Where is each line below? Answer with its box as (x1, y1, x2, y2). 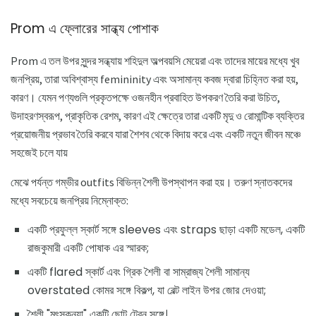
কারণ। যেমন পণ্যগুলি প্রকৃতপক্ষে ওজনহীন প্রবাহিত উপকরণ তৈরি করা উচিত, (11, 90, 280, 105)
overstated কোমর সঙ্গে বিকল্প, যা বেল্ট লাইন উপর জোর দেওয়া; (28, 282, 266, 299)
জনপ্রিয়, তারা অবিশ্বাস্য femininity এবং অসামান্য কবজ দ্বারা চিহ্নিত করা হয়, (11, 72, 298, 87)
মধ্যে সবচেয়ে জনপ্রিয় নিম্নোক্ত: (11, 193, 128, 208)
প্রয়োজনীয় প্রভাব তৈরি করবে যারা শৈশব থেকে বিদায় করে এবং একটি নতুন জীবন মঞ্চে (11, 127, 300, 142)
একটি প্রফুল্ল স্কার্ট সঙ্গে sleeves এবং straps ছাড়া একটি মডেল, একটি (28, 221, 305, 238)
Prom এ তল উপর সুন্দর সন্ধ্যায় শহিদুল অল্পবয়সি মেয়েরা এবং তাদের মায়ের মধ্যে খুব (11, 54, 299, 68)
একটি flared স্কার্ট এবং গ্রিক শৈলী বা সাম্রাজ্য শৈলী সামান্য (28, 264, 250, 281)
